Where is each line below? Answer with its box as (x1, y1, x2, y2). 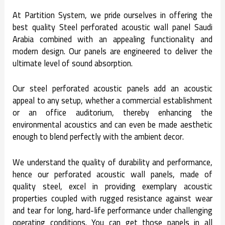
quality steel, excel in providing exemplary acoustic (13, 178, 212, 194)
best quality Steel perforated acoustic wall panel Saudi (13, 20, 212, 35)
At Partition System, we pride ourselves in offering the (13, 8, 212, 23)
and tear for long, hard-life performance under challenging (13, 202, 212, 218)
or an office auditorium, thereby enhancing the (13, 105, 212, 121)
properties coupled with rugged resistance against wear (13, 190, 212, 206)
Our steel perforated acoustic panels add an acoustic (13, 81, 212, 96)
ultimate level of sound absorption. (13, 56, 133, 71)
